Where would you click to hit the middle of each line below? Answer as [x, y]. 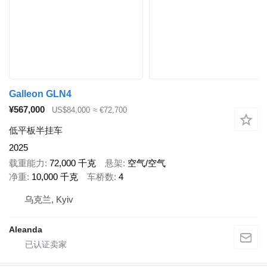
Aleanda [26, 229]
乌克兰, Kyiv [49, 199]
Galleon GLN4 [40, 94]
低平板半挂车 [36, 130]
